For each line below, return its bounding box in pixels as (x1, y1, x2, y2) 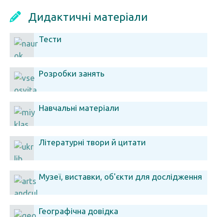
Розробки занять (39, 69, 105, 78)
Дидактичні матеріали (28, 11, 148, 23)
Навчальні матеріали (39, 103, 119, 112)
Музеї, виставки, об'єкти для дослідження (39, 172, 202, 181)
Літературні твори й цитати (39, 138, 146, 147)
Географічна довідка (39, 206, 118, 216)
